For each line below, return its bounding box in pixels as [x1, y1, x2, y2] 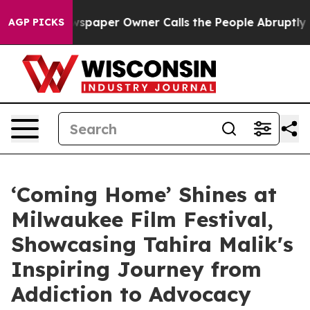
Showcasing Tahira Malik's [11, 231, 293, 257]
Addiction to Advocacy [11, 281, 251, 307]
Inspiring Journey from [11, 256, 262, 282]
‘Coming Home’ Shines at [11, 181, 277, 208]
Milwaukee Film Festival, [11, 206, 273, 232]
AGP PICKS [8, 16, 64, 28]
